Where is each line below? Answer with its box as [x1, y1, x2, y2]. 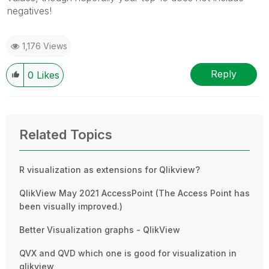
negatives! [7, 4, 52, 17]
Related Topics [19, 126, 112, 142]
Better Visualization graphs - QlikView [19, 224, 180, 235]
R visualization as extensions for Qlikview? [19, 164, 200, 175]
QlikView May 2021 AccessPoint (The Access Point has [19, 187, 250, 198]
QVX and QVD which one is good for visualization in [19, 247, 237, 258]
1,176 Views [22, 40, 67, 51]
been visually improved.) [19, 201, 122, 211]
